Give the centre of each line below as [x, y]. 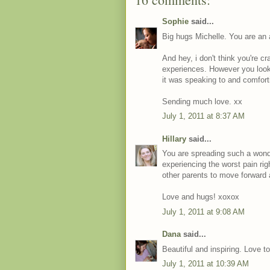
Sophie [175, 21]
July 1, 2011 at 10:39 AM [206, 264]
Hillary [174, 139]
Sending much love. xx [202, 101]
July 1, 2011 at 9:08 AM [203, 212]
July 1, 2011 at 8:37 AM [203, 116]
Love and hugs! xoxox [201, 197]
